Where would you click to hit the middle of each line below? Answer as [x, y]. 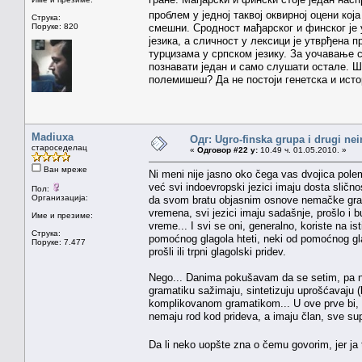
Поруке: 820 [55, 26]
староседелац [59, 147]
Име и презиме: [62, 215]
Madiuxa [53, 137]
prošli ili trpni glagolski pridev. [217, 251]
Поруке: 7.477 [59, 242]
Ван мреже [64, 169]
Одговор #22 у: [227, 149]
